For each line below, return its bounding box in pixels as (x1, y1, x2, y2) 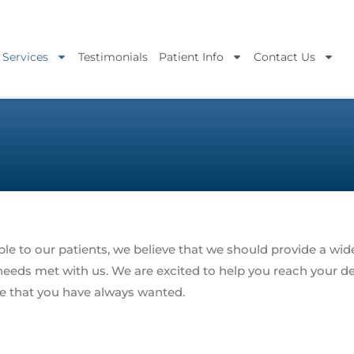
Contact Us (253, 50, 315, 64)
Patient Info (158, 50, 224, 64)
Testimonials (77, 50, 148, 64)
